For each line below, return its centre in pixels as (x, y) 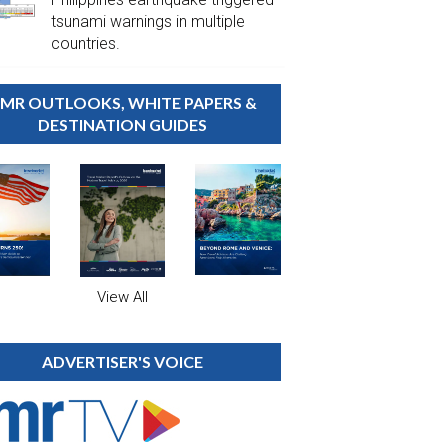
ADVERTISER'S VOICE (123, 361)
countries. (85, 44)
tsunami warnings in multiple (147, 22)
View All (123, 296)
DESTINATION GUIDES (123, 125)
